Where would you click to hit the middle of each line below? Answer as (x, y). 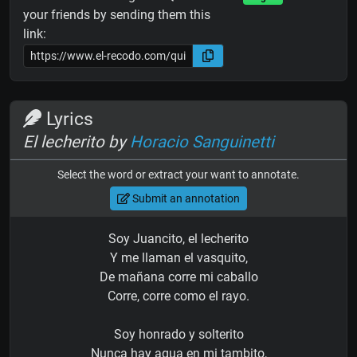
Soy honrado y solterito (178, 335)
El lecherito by (76, 142)
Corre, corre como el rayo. (178, 296)
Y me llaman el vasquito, (178, 258)
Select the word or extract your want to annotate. (178, 175)
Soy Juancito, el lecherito (178, 239)
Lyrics (68, 119)
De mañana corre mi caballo (178, 277)
